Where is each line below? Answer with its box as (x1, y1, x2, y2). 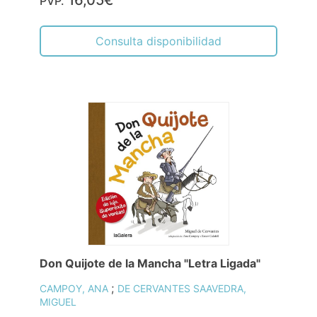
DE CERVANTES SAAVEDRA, (117, 282, 246, 295)
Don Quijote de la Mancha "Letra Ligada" (40, 256, 260, 271)
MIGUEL (40, 296, 76, 309)
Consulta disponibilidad (96, 33, 221, 48)
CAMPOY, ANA (40, 282, 111, 295)
